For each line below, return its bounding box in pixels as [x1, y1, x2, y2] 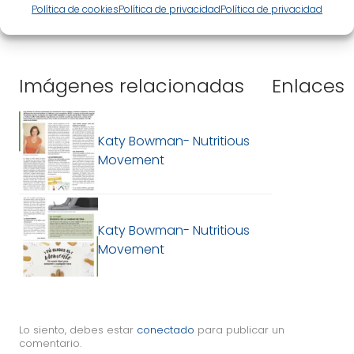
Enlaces [272, 73, 345, 99]
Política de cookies [32, 2, 119, 16]
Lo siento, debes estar [19, 323, 137, 337]
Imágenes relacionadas [19, 73, 244, 99]
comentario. [19, 337, 81, 351]
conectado [137, 323, 194, 337]
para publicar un [194, 323, 284, 337]
